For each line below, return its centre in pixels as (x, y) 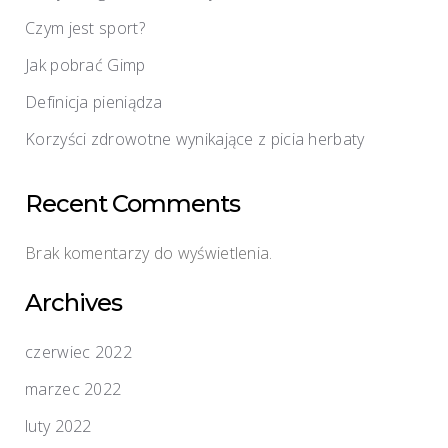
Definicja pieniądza (94, 101)
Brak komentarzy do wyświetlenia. (149, 252)
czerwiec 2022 (78, 351)
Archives (73, 302)
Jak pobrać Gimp (85, 64)
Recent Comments (132, 203)
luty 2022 (58, 425)
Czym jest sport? (85, 27)
